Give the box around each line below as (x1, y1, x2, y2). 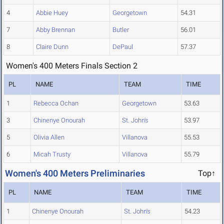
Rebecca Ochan (33, 99, 78, 107)
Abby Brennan (36, 26, 75, 34)
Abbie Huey (36, 9, 68, 17)
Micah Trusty (33, 150, 70, 158)
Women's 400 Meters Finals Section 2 (6, 61, 137, 71)
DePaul (112, 43, 133, 51)
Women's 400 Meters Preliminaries (5, 168, 145, 179)
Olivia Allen (33, 133, 64, 141)
